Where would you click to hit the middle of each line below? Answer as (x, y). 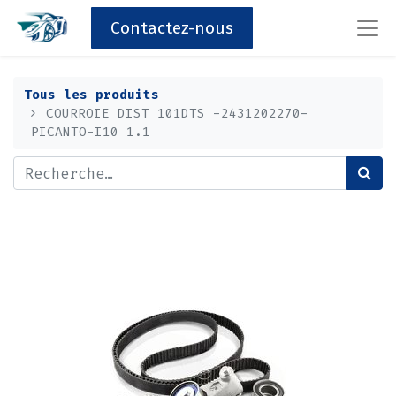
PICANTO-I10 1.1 (91, 132)
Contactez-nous (172, 27)
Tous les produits (91, 95)
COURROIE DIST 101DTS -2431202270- (178, 113)
